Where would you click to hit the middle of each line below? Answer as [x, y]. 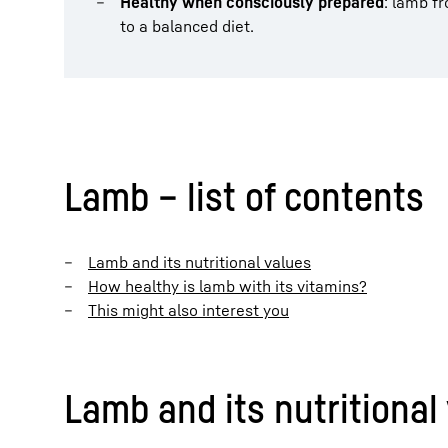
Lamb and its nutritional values [199, 262]
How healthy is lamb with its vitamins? [227, 286]
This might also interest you [188, 310]
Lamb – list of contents [244, 196]
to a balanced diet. [187, 26]
